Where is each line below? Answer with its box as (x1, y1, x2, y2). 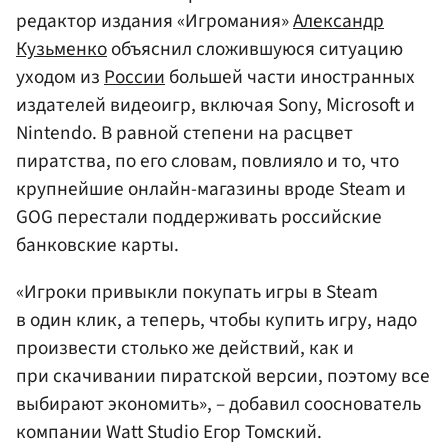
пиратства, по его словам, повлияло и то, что (16, 146, 399, 175)
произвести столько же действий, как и (16, 333, 354, 362)
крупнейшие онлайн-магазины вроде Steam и (16, 174, 406, 203)
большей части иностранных (165, 62, 415, 91)
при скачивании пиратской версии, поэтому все (16, 361, 430, 390)
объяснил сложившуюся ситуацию (107, 34, 403, 63)
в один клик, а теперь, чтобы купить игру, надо (16, 305, 417, 334)
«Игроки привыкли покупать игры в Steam (16, 277, 378, 306)
